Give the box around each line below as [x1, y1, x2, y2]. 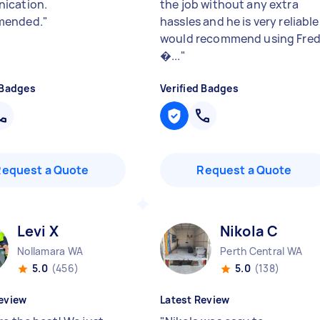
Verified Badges [160, 81, 239, 95]
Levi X [17, 221, 59, 241]
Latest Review [160, 293, 230, 306]
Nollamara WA [17, 244, 83, 258]
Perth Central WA [220, 244, 302, 258]
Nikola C [220, 221, 279, 241]
